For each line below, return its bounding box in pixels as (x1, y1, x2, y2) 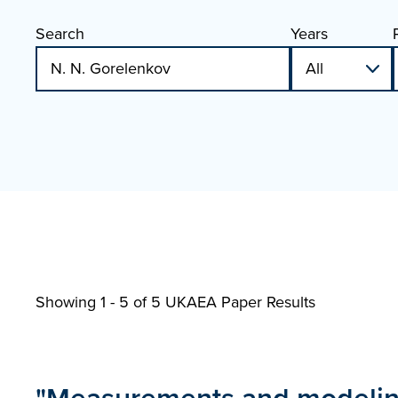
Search (36, 22, 84, 45)
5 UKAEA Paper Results (151, 291, 315, 314)
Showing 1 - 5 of (36, 291, 151, 314)
